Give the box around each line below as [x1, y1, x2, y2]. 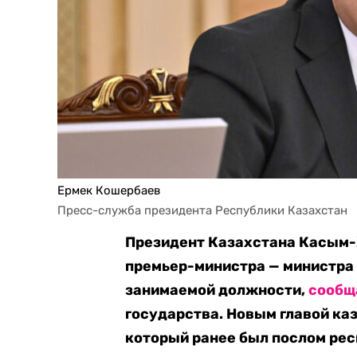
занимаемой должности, [125, 281, 309, 299]
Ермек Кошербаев [57, 183, 160, 198]
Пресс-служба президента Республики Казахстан [57, 203, 347, 218]
